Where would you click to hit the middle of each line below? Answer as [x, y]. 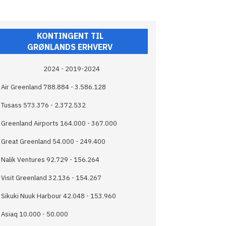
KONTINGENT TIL [70, 36]
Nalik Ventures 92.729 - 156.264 [50, 159]
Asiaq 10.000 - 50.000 [36, 214]
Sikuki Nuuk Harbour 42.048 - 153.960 [60, 196]
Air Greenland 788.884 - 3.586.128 [54, 87]
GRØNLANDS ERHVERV [70, 47]
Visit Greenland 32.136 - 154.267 [52, 178]
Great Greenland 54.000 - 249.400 [54, 141]
